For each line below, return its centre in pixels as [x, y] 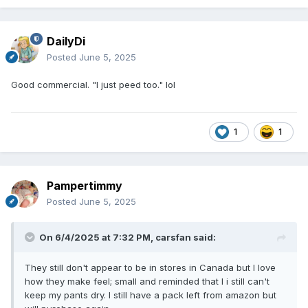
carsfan [173, 237]
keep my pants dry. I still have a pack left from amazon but [151, 295]
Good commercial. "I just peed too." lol [93, 84]
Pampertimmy [85, 185]
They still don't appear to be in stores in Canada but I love [150, 267]
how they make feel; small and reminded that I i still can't [147, 281]
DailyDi [66, 41]
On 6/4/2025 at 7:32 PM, [97, 237]
